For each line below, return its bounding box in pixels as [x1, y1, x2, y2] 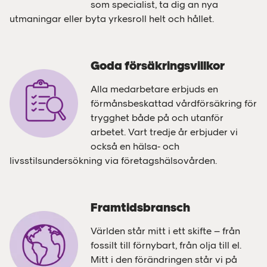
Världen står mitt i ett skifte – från [90, 225, 240, 237]
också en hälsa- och [90, 140, 179, 152]
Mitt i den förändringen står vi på [90, 253, 237, 265]
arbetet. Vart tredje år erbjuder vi [90, 126, 238, 138]
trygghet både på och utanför [90, 111, 223, 123]
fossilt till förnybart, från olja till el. [90, 239, 241, 251]
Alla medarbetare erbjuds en [90, 83, 218, 95]
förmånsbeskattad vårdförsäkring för [90, 97, 257, 109]
